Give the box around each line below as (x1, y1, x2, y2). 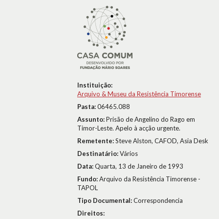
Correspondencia (133, 197, 183, 204)
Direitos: (77, 209, 105, 217)
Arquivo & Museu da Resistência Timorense (77, 90, 201, 98)
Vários (120, 150, 138, 157)
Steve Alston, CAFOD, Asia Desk (115, 137, 208, 145)
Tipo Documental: (77, 197, 133, 204)
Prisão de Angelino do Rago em (106, 115, 195, 123)
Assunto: (77, 115, 106, 123)
